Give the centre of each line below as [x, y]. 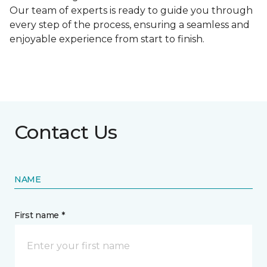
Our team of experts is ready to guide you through [131, 11]
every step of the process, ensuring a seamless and [130, 25]
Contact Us [66, 132]
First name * [40, 215]
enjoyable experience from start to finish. [107, 39]
